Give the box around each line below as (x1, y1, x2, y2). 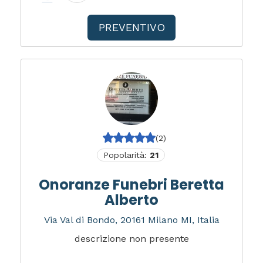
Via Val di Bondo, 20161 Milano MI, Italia (43, 214, 220, 225)
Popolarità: (103, 150, 150, 160)
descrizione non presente (74, 233, 189, 244)
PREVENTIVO (98, 21, 165, 33)
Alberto (104, 190, 159, 210)
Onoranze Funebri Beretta (39, 175, 224, 194)
